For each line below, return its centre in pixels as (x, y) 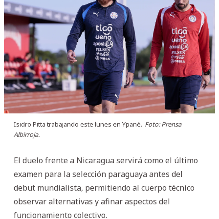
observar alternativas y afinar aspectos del (92, 201)
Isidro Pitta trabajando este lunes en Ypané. (78, 124)
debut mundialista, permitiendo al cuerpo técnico (104, 187)
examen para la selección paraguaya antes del (98, 174)
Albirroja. (27, 134)
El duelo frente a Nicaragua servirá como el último (106, 160)
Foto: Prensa (163, 124)
